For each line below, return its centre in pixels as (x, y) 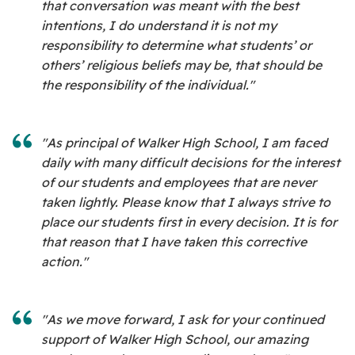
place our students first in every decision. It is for (189, 222)
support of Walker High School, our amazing (175, 340)
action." (65, 262)
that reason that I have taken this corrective (174, 242)
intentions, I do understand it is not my (159, 26)
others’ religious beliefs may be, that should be (181, 65)
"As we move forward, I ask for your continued (183, 320)
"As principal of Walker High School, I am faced (184, 143)
